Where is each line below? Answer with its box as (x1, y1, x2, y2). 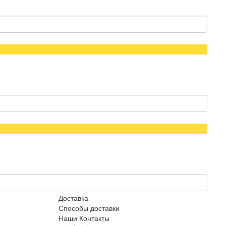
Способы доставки (59, 203, 120, 213)
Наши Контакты (59, 213, 109, 223)
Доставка (59, 193, 88, 203)
